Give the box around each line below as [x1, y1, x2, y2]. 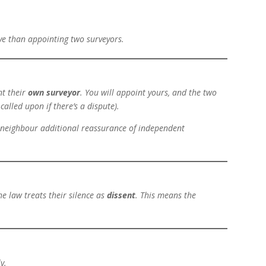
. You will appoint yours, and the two [80, 87, 217, 99]
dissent [107, 189, 136, 201]
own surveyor [28, 87, 81, 99]
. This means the [135, 189, 197, 201]
